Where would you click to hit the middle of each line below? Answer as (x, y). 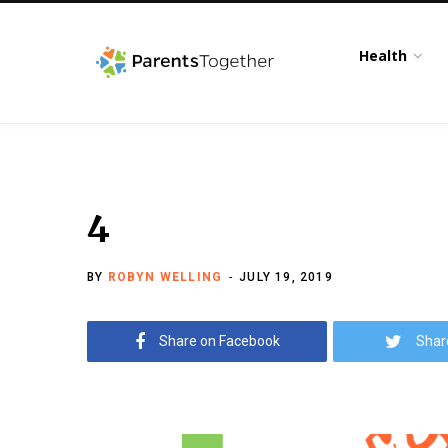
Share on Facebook (219, 341)
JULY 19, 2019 (286, 277)
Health (383, 55)
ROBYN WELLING (165, 277)
